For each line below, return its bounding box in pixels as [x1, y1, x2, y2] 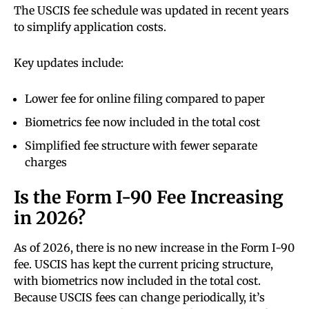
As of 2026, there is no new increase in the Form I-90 [14, 241, 295, 255]
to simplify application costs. [14, 20, 166, 34]
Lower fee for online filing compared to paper [25, 92, 265, 106]
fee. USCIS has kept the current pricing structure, [14, 257, 273, 272]
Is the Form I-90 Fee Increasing [14, 186, 283, 209]
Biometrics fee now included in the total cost [25, 115, 260, 130]
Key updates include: [14, 56, 123, 70]
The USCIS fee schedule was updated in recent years [14, 3, 289, 18]
